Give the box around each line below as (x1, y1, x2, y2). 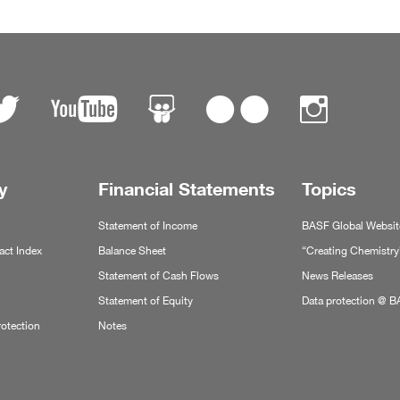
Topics (301, 179, 356, 201)
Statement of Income (97, 219, 197, 233)
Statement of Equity (97, 294, 193, 308)
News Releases (301, 269, 373, 283)
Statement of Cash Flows (97, 269, 219, 283)
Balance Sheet (97, 244, 166, 258)
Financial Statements (97, 179, 275, 201)
